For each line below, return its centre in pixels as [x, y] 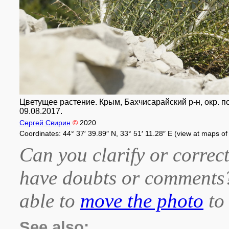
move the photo [142, 201]
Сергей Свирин [45, 123]
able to [50, 201]
